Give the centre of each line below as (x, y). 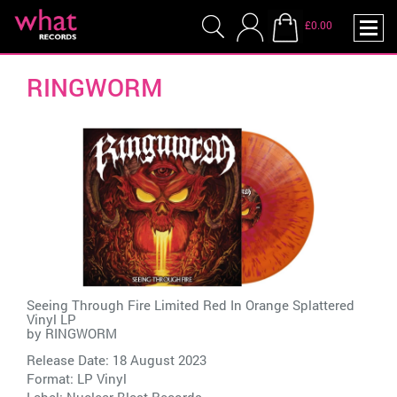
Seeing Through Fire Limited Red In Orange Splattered (191, 305)
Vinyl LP (51, 319)
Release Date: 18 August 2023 (117, 360)
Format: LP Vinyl (77, 379)
